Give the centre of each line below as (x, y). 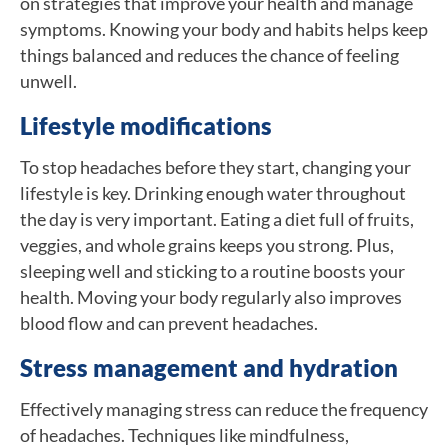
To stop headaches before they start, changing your (215, 166)
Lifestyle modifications (146, 125)
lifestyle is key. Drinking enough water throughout (213, 192)
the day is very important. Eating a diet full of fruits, (217, 218)
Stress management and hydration (209, 367)
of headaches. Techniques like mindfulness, (184, 434)
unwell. (48, 80)
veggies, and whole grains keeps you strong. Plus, (207, 244)
